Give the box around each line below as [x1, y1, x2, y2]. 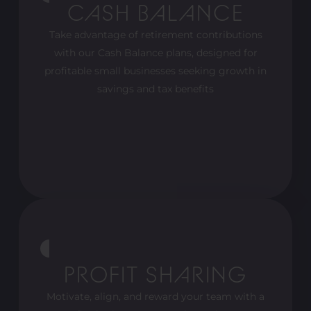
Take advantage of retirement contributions [49, 28, 262, 41]
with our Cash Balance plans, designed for [53, 46, 258, 59]
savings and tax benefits [97, 82, 214, 95]
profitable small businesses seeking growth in [44, 64, 267, 77]
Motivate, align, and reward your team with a [47, 289, 264, 303]
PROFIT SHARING [64, 264, 247, 287]
